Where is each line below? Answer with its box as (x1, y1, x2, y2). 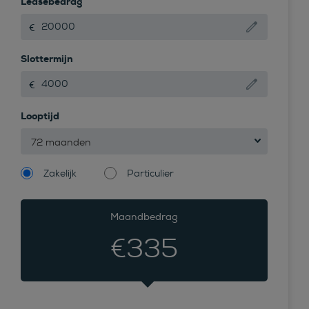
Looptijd (21, 109, 59, 122)
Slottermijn (21, 52, 73, 65)
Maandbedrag (110, 210, 178, 223)
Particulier (127, 166, 174, 179)
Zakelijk (43, 166, 77, 179)
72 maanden (31, 135, 91, 148)
